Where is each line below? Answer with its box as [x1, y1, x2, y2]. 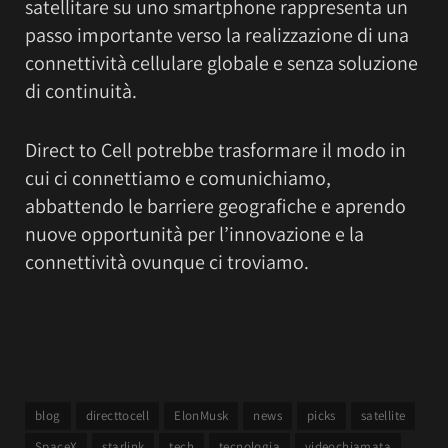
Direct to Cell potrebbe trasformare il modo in [25, 137, 406, 164]
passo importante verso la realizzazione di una [25, 22, 409, 49]
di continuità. [25, 78, 137, 105]
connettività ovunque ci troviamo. [25, 249, 309, 276]
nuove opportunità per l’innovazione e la [25, 221, 364, 248]
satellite [360, 406, 406, 424]
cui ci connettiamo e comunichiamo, [25, 165, 331, 192]
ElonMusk [174, 406, 229, 424]
